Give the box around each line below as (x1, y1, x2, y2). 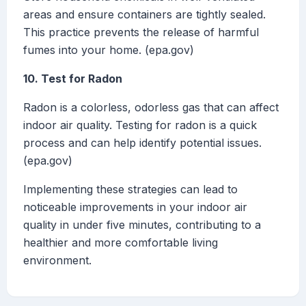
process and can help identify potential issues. (23, 136, 262, 150)
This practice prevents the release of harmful (23, 25, 259, 40)
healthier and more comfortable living (23, 236, 218, 250)
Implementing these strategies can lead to (23, 182, 238, 197)
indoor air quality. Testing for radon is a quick (23, 118, 257, 133)
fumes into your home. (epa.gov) (23, 43, 194, 57)
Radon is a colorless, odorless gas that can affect (23, 100, 279, 115)
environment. (23, 253, 92, 268)
